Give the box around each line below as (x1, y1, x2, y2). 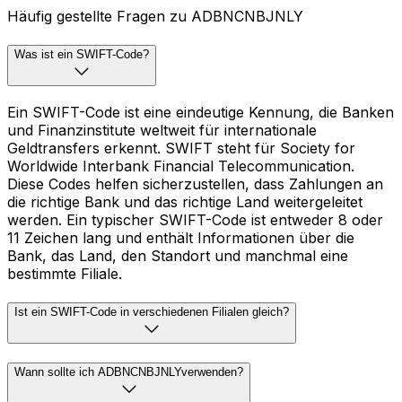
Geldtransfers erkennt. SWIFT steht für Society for (7, 138, 355, 157)
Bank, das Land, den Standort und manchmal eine (7, 246, 348, 265)
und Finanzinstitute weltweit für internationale (7, 120, 317, 139)
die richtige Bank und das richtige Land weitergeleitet (7, 192, 363, 211)
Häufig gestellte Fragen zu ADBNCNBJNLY (7, 7, 303, 26)
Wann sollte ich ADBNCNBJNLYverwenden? (14, 365, 243, 380)
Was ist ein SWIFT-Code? (14, 48, 149, 62)
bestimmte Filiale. (7, 264, 122, 283)
